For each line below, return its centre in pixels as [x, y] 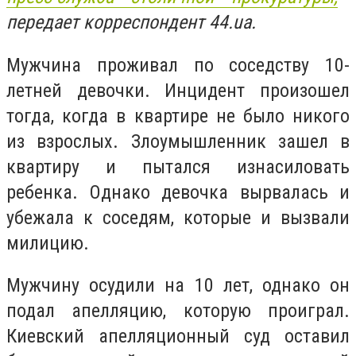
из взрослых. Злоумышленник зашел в [178, 141]
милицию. [48, 243]
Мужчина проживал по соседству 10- [178, 65]
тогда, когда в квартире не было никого [178, 116]
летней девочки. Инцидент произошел [178, 90]
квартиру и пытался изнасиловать [178, 166]
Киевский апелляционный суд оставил [178, 337]
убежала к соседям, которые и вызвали [178, 217]
